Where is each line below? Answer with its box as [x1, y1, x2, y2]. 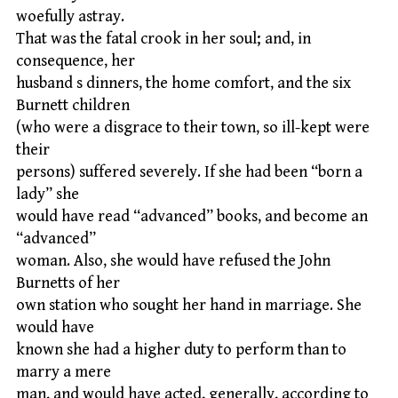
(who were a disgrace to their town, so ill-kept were [16, 117, 370, 137]
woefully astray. [16, 6, 124, 26]
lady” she [16, 184, 79, 203]
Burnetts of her [16, 273, 120, 292]
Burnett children [16, 95, 130, 115]
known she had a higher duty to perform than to [16, 339, 346, 359]
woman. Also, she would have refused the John [16, 251, 330, 270]
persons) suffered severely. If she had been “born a [16, 162, 362, 181]
